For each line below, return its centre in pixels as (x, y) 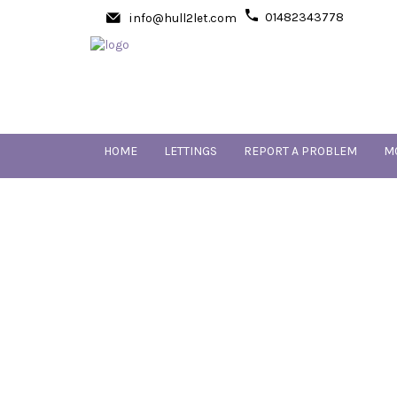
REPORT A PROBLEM (300, 151)
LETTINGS (191, 151)
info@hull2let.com (182, 18)
